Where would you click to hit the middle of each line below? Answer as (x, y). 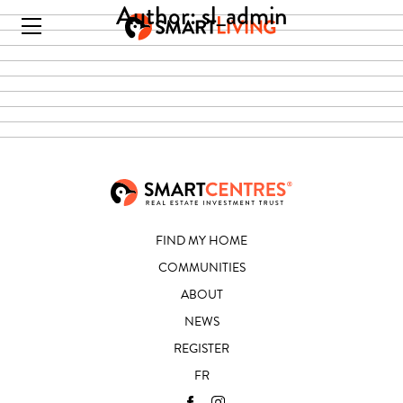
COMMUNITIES (201, 267)
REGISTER (201, 348)
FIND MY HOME (201, 240)
